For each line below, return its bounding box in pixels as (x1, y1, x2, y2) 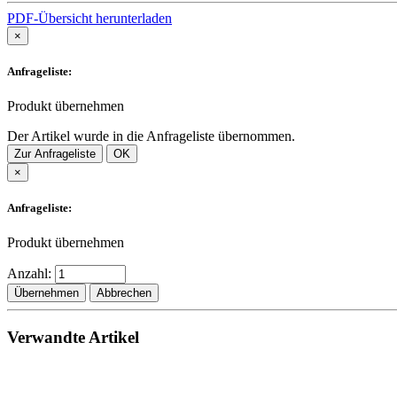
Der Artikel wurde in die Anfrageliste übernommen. (7, 128, 295, 144)
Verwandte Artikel (7, 327, 139, 346)
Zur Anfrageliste (14, 146, 96, 160)
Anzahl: (7, 266, 55, 282)
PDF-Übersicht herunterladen (7, 10, 172, 26)
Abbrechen (97, 286, 152, 300)
